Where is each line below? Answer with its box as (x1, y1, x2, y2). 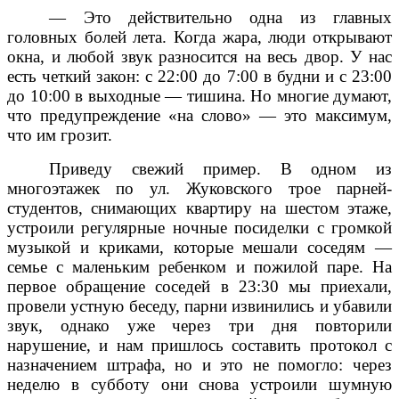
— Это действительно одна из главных (49, 7, 392, 27)
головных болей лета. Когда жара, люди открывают (7, 27, 392, 46)
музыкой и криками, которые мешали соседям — (7, 237, 392, 256)
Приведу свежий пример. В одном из (49, 159, 392, 178)
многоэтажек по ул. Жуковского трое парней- (7, 178, 392, 198)
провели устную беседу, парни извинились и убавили (7, 296, 392, 315)
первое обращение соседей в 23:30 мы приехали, (7, 276, 392, 296)
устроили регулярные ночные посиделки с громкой (7, 217, 392, 237)
